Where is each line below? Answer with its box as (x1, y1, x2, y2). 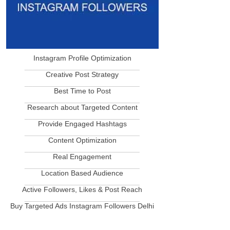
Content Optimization (48, 136, 117, 144)
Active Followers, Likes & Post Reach (22, 185, 142, 194)
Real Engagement (53, 152, 111, 161)
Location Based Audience (41, 169, 123, 177)
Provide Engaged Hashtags (37, 120, 127, 128)
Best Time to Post (53, 87, 111, 95)
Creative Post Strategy (46, 70, 119, 79)
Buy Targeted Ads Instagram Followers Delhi (10, 202, 154, 210)
